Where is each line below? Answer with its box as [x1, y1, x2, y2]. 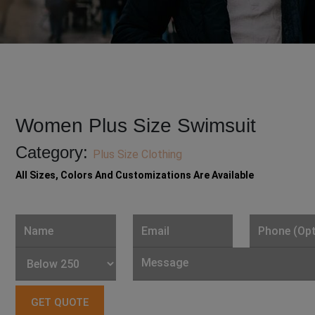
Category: [15, 143, 94, 162]
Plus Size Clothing [93, 148, 183, 162]
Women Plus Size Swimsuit [15, 115, 257, 137]
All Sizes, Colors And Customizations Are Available [15, 169, 255, 181]
